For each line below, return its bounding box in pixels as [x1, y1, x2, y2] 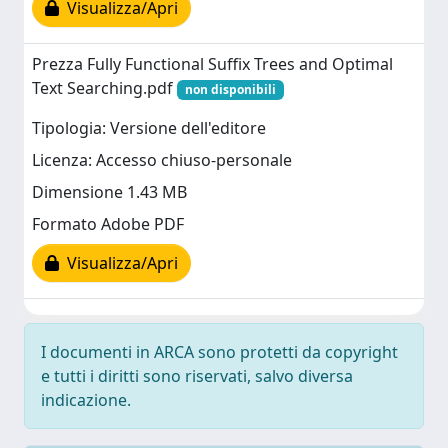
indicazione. [41, 389, 131, 411]
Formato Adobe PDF [32, 213, 184, 236]
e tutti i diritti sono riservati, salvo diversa [41, 365, 353, 387]
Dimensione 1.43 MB [32, 181, 187, 204]
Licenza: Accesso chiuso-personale [32, 149, 292, 172]
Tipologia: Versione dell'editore [32, 117, 266, 140]
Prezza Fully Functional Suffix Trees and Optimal [32, 53, 393, 75]
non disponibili [184, 81, 276, 98]
